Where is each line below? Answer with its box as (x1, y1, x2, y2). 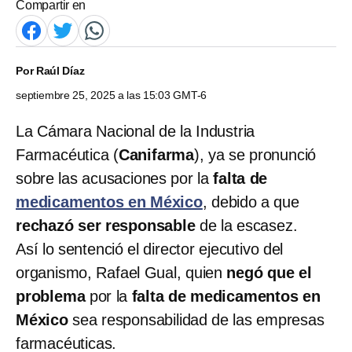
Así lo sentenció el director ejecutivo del (16, 240, 284, 258)
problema (16, 287, 86, 305)
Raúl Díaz (35, 64, 85, 77)
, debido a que (202, 192, 299, 211)
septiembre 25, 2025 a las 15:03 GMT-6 (16, 88, 207, 101)
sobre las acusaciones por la (16, 169, 214, 187)
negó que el (226, 263, 312, 281)
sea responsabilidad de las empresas (68, 310, 324, 328)
